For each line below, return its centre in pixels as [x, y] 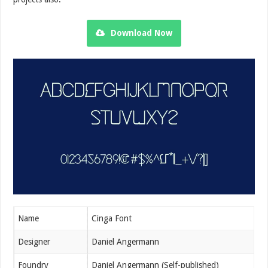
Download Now [141, 33]
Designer [34, 241]
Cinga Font [112, 218]
